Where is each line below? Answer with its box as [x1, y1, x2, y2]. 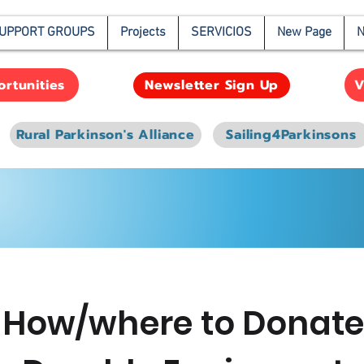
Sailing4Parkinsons [226, 125, 357, 145]
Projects [120, 24, 166, 41]
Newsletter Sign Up [144, 76, 279, 95]
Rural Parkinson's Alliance [16, 125, 195, 145]
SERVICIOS [191, 24, 252, 41]
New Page [277, 24, 331, 41]
